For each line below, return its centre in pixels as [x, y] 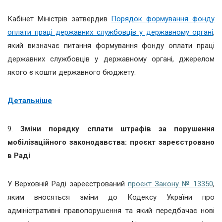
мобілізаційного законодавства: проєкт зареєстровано [111, 142]
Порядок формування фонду [163, 19]
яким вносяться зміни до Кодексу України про [111, 197]
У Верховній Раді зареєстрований [68, 184]
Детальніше [30, 100]
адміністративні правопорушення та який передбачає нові [111, 210]
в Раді [19, 155]
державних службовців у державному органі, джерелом [111, 59]
